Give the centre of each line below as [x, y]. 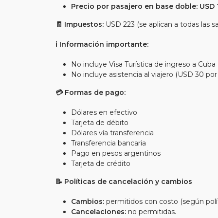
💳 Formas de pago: [91, 92]
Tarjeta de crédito [101, 163]
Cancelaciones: [99, 212]
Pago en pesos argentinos [116, 153]
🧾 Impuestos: [80, 24]
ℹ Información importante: [102, 44]
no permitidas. [151, 212]
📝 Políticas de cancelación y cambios [124, 182]
